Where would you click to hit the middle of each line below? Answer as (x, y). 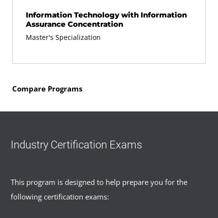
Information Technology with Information (106, 15)
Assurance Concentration (74, 24)
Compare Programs (47, 89)
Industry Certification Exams (77, 145)
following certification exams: (60, 197)
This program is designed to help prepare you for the (99, 182)
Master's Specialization (63, 37)
